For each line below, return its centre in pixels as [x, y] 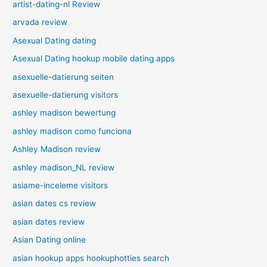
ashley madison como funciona [72, 131]
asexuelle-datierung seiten [63, 77]
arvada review [40, 22]
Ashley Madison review [57, 149]
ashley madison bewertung [64, 113]
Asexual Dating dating [55, 40]
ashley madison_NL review [64, 167]
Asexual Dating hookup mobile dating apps [94, 59]
